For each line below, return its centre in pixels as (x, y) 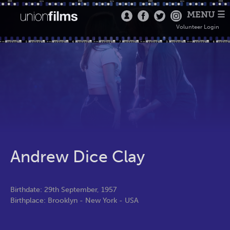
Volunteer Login (197, 27)
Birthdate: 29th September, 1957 (63, 189)
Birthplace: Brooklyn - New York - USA (74, 200)
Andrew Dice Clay (78, 157)
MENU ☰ (206, 14)
